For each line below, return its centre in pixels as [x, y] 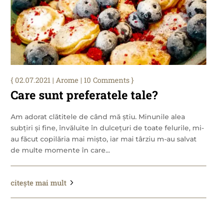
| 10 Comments [104, 80]
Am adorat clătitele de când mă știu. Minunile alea [98, 117]
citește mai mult [39, 183]
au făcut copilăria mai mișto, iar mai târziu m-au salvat [104, 139]
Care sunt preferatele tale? [85, 95]
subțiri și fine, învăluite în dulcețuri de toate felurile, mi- [108, 128]
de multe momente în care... [61, 150]
